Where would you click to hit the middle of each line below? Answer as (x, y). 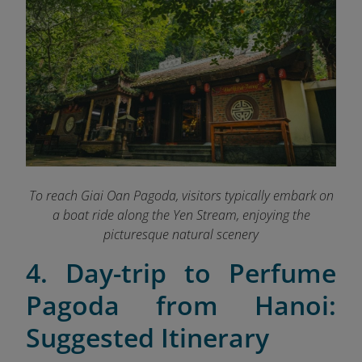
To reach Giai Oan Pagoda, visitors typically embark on (181, 196)
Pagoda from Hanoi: (181, 305)
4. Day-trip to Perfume (181, 273)
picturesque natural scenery (181, 235)
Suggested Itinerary (147, 338)
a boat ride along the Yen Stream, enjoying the (181, 215)
